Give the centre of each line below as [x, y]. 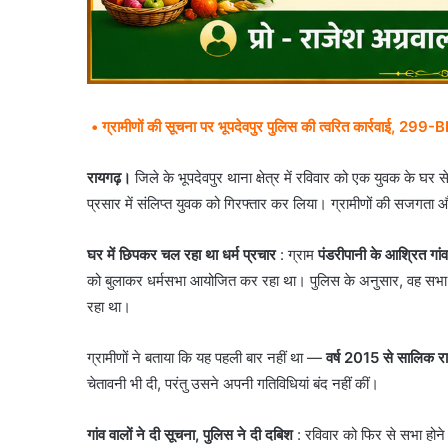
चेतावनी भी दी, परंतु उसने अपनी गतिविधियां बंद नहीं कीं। [233, 384]
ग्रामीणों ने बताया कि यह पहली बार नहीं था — [206, 358]
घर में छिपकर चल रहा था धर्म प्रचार [181, 255]
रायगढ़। [109, 178]
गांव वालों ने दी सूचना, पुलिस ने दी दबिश [190, 435]
